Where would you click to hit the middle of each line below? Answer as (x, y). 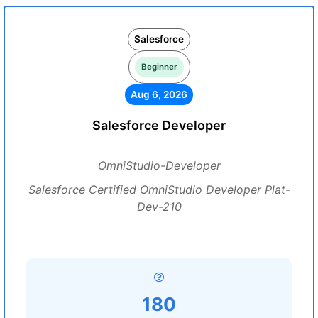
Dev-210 (159, 207)
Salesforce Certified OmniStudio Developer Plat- (159, 190)
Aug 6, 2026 (159, 94)
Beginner (159, 67)
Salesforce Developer (159, 125)
